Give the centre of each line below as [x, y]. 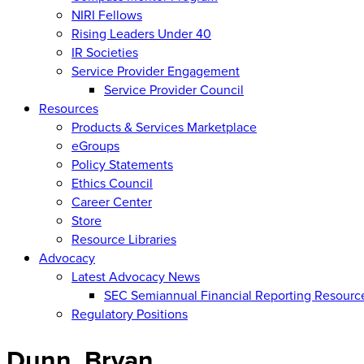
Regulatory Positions [130, 314]
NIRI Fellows [107, 15]
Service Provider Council [174, 89]
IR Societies [105, 52]
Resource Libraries [124, 239]
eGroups [95, 145]
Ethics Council [112, 183]
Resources [69, 108]
